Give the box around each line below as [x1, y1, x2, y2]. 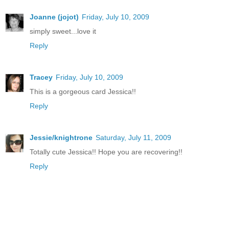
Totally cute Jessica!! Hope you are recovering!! [30, 148, 182, 156]
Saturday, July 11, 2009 [96, 133, 171, 142]
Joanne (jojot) [30, 13, 79, 21]
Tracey [30, 73, 53, 82]
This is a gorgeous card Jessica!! [30, 87, 136, 96]
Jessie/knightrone [30, 133, 93, 142]
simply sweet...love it [30, 27, 96, 36]
